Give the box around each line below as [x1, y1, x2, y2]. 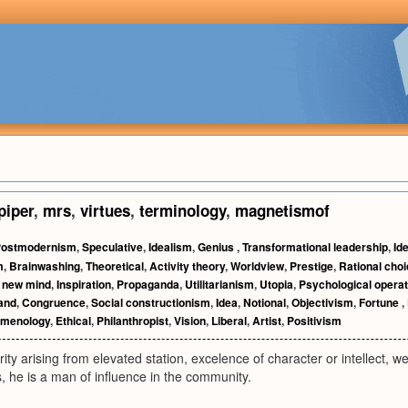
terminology [139, 199, 226, 221]
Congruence [22, 294, 86, 311]
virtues [80, 199, 130, 221]
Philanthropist [97, 312, 168, 329]
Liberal [211, 312, 247, 329]
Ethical [56, 312, 91, 329]
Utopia [260, 276, 293, 292]
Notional [243, 294, 286, 311]
